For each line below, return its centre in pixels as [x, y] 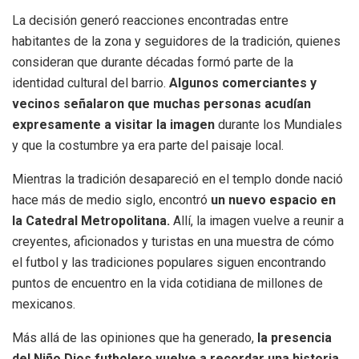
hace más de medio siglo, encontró [111, 200]
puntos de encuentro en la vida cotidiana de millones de [167, 283]
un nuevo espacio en [273, 200]
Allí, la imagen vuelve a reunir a [258, 220]
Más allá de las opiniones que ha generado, [135, 337]
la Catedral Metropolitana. [93, 220]
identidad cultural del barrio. [91, 83]
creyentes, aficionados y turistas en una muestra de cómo [173, 241]
